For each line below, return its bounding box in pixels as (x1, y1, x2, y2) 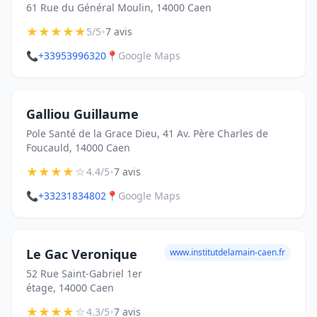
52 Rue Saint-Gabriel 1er (26, 267, 142, 280)
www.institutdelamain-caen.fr (170, 246, 285, 258)
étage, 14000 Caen (26, 281, 114, 294)
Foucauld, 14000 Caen (26, 141, 130, 154)
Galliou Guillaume (26, 105, 139, 122)
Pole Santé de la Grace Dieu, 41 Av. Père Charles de (26, 127, 268, 140)
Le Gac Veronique (26, 246, 137, 263)
